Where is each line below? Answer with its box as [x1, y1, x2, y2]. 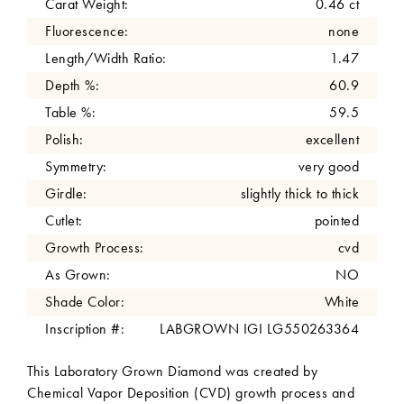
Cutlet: [45, 211, 83, 230]
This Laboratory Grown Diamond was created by [27, 362, 317, 381]
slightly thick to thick [240, 184, 359, 203]
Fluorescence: [45, 22, 129, 41]
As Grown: [45, 265, 111, 284]
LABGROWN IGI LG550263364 [160, 319, 359, 338]
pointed [314, 211, 359, 230]
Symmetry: [45, 157, 107, 176]
